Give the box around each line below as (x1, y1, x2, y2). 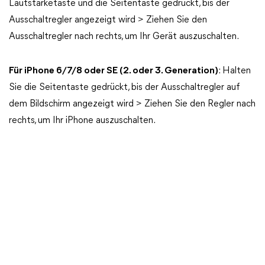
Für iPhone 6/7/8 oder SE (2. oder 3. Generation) (9, 66, 218, 76)
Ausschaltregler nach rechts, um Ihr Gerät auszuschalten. (9, 32, 239, 41)
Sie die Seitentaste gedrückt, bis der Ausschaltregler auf (9, 83, 240, 92)
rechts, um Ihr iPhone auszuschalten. (9, 116, 156, 125)
